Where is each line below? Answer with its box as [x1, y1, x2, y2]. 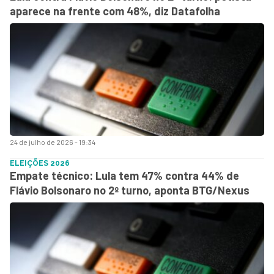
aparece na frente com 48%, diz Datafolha [10, 4, 220, 18]
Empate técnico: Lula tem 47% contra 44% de [10, 168, 239, 182]
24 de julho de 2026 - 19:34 [10, 137, 95, 146]
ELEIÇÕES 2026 [10, 158, 70, 168]
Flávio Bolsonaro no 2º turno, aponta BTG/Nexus [10, 183, 250, 197]
